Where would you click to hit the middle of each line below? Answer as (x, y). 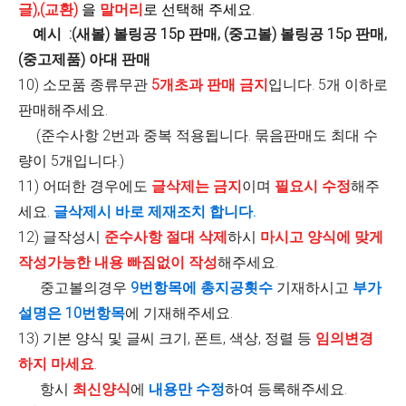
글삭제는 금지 (197, 186)
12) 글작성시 (61, 237)
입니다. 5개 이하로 (328, 85)
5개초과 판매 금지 (210, 85)
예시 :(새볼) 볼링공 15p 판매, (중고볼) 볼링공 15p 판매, (210, 34)
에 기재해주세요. (179, 313)
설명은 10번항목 (72, 313)
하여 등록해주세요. (286, 389)
